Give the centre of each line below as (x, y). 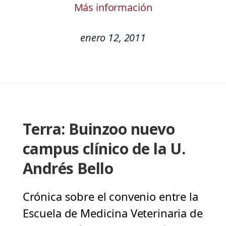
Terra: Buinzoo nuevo (98, 129)
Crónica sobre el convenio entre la (110, 196)
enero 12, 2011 (113, 38)
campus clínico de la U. (104, 149)
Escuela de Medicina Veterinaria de (112, 213)
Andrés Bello (68, 168)
